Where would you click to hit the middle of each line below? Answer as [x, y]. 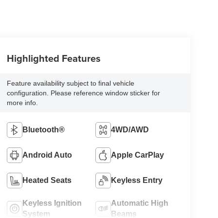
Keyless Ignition [52, 203]
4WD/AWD [130, 130]
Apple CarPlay [138, 155]
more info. [22, 103]
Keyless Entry [137, 181]
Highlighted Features [54, 58]
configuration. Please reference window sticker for [83, 93]
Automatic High [140, 203]
